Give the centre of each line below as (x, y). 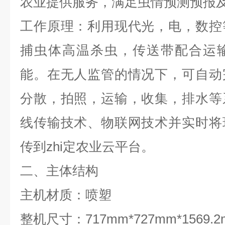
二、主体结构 (59, 171)
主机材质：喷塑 (66, 195)
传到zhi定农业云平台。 (87, 147)
